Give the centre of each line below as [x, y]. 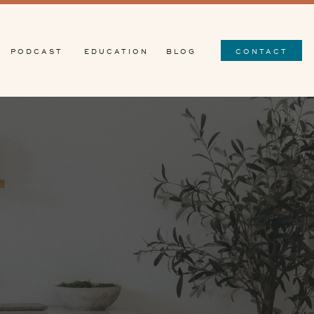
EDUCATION [116, 52]
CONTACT [261, 52]
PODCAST [37, 52]
